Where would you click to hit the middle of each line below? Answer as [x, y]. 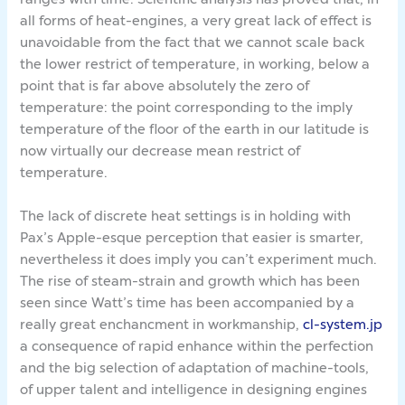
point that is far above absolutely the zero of [165, 86]
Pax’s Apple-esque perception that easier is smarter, [192, 237]
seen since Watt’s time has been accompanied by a [188, 302]
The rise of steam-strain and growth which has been [190, 280]
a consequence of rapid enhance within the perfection [197, 345]
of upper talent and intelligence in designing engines [194, 389]
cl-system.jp [343, 324]
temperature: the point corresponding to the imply [187, 108]
